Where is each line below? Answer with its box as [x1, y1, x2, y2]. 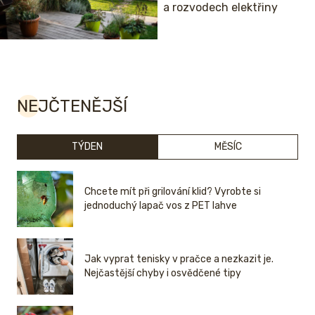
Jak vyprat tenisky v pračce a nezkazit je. [84, 252, 274, 265]
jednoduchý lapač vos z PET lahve [84, 199, 237, 212]
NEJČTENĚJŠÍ [17, 96, 127, 116]
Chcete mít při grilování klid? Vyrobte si [84, 185, 261, 198]
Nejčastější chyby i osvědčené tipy [84, 266, 241, 279]
